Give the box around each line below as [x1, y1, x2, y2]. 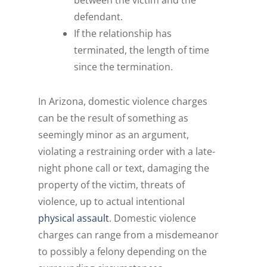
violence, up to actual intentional [38, 195, 185, 209]
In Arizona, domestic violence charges [38, 95, 208, 108]
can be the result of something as [38, 111, 189, 125]
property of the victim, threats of [38, 178, 185, 192]
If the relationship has [74, 27, 172, 41]
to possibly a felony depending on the [38, 245, 207, 259]
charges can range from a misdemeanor [38, 228, 219, 242]
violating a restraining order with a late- [38, 145, 216, 159]
